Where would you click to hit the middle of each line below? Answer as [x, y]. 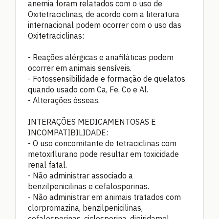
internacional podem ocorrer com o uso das [105, 25]
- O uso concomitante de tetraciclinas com [102, 143]
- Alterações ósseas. [64, 100]
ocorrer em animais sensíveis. [80, 68]
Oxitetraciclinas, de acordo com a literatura [104, 14]
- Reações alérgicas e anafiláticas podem [101, 57]
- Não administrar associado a [80, 175]
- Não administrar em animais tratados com [104, 197]
